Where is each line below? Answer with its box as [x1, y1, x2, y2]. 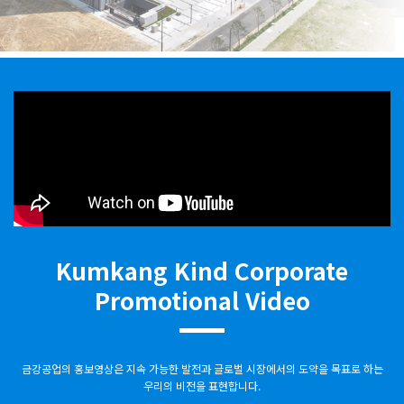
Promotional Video [94, 282, 310, 317]
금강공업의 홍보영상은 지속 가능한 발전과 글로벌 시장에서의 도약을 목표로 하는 [21, 360, 383, 376]
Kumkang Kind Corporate [56, 252, 348, 287]
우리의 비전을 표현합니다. [143, 377, 261, 393]
